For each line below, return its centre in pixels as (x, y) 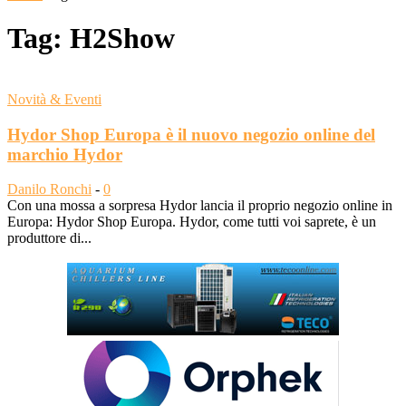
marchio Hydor (65, 154)
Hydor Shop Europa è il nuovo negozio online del (191, 134)
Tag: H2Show (91, 39)
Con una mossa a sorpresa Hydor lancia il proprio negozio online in (200, 206)
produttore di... (49, 238)
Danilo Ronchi (49, 189)
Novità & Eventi (54, 99)
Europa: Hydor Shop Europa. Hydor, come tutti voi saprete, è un (192, 222)
